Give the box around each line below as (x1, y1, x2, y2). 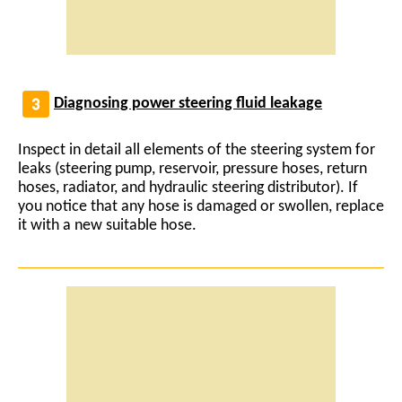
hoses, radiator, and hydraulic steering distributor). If (18, 179, 358, 197)
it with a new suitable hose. (18, 216, 197, 234)
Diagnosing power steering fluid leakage (54, 95, 322, 113)
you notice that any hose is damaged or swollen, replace (18, 197, 384, 215)
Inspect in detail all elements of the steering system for (18, 141, 375, 159)
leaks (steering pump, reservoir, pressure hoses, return (18, 160, 367, 178)
